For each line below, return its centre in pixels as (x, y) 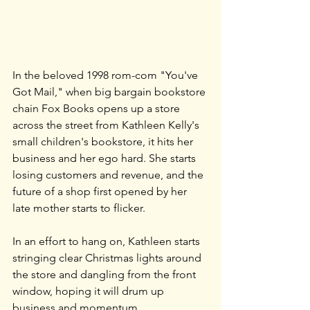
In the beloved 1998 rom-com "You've (107, 75)
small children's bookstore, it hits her (104, 141)
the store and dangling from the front (106, 274)
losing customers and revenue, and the (109, 174)
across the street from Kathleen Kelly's (107, 125)
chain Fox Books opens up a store (98, 108)
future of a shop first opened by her (101, 191)
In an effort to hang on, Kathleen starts (108, 241)
